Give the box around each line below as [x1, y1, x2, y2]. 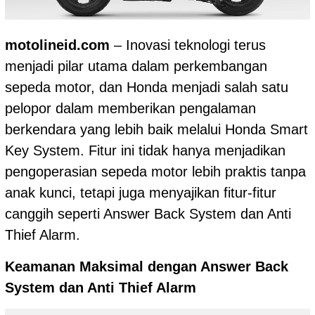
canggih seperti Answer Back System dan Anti [5, 205, 291, 221]
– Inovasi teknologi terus [110, 37, 266, 53]
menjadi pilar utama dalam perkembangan [5, 58, 267, 74]
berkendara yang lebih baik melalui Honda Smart [5, 121, 308, 137]
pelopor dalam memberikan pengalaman [5, 100, 256, 116]
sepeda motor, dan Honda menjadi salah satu [5, 79, 288, 95]
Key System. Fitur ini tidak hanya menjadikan [5, 142, 285, 158]
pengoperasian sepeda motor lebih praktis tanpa [5, 163, 306, 179]
